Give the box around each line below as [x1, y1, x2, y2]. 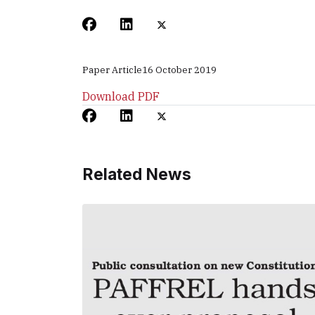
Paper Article [82, 64, 142, 76]
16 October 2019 [142, 64, 217, 76]
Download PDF [82, 89, 160, 103]
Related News [82, 165, 191, 184]
